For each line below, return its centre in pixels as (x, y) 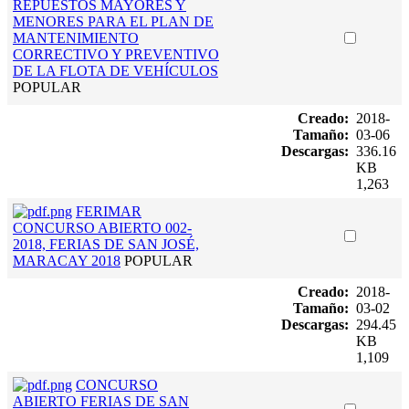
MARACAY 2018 (67, 260)
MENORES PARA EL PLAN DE (113, 21)
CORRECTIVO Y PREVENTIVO (116, 54)
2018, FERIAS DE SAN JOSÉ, (106, 244)
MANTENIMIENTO (76, 37)
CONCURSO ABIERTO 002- (102, 227)
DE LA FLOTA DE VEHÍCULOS (115, 70)
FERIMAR (109, 211)
